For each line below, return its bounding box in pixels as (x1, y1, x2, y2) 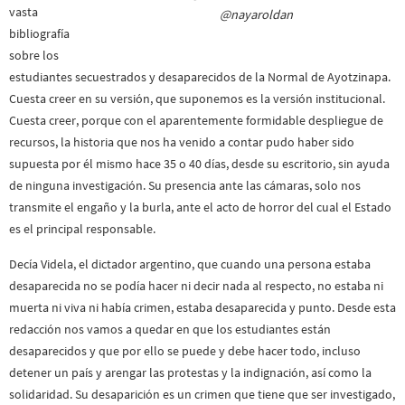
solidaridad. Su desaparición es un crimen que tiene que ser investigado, (9, 385, 395, 402)
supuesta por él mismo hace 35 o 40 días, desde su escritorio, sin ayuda (9, 155, 390, 173)
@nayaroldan (219, 6, 293, 24)
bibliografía (9, 25, 70, 42)
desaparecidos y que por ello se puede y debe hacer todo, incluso (9, 342, 361, 359)
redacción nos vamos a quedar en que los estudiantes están (9, 320, 331, 337)
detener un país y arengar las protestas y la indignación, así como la (9, 363, 372, 381)
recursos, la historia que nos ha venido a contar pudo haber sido (9, 134, 354, 151)
